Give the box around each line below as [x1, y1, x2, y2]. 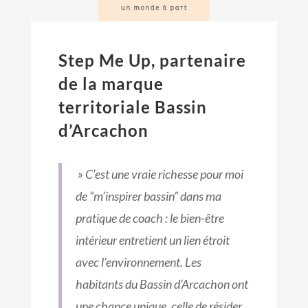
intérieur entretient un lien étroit [75, 232, 230, 248]
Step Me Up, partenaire [58, 50, 246, 71]
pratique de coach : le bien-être [75, 210, 224, 226]
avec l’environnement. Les [75, 254, 201, 270]
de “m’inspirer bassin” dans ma [75, 188, 221, 204]
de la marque [58, 74, 164, 94]
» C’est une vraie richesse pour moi [75, 166, 243, 182]
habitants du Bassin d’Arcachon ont [75, 276, 248, 292]
